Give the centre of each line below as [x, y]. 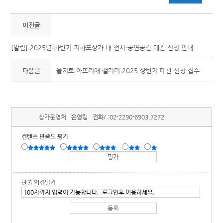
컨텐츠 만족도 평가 [45, 136]
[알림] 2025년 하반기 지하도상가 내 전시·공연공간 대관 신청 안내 [102, 48]
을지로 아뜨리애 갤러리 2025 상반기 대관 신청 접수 [128, 70]
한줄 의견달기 [39, 182]
